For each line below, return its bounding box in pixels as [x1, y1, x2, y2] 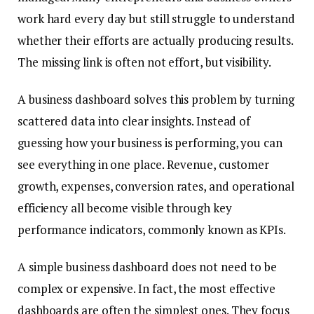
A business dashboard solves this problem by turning [18, 91, 294, 108]
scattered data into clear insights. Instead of [18, 113, 251, 130]
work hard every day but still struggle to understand [18, 11, 295, 27]
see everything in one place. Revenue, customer [18, 156, 270, 173]
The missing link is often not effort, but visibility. [18, 54, 271, 71]
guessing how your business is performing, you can [18, 135, 282, 151]
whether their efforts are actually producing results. [18, 32, 293, 49]
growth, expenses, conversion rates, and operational [18, 178, 294, 195]
